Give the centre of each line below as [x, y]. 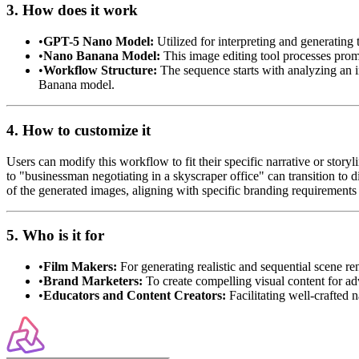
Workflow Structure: [100, 71]
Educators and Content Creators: [135, 296]
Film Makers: [80, 267]
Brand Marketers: [93, 281]
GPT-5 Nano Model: [99, 42]
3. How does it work [72, 10]
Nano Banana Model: [102, 56]
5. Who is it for [55, 236]
